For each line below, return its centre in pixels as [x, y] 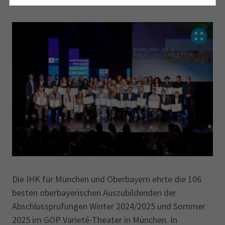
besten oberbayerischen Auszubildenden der [94, 193]
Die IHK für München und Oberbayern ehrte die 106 [107, 179]
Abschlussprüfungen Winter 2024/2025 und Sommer [109, 206]
